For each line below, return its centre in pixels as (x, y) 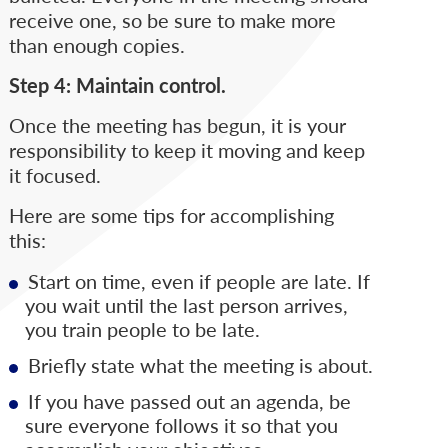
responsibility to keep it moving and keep (186, 150)
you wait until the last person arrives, (186, 305)
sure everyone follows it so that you (181, 425)
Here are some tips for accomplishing (171, 215)
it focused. (54, 175)
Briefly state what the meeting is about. (200, 365)
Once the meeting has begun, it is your (177, 125)
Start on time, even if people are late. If (198, 281)
